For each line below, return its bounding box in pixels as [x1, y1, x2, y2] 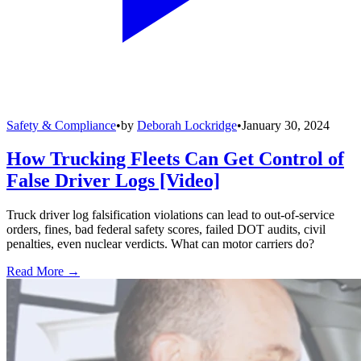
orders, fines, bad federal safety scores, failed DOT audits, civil [6, 222, 326, 237]
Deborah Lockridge [137, 118, 237, 132]
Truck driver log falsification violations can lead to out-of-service [6, 208, 334, 222]
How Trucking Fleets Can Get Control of [6, 148, 344, 170]
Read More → [6, 264, 80, 279]
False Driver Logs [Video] [6, 170, 220, 192]
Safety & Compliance [6, 118, 116, 132]
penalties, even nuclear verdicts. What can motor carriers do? [6, 237, 314, 251]
